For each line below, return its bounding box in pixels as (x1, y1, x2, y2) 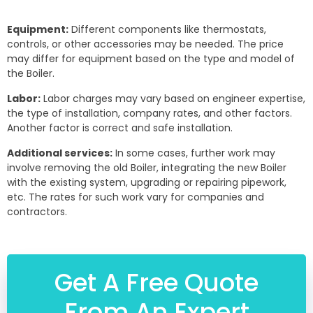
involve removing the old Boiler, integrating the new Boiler (7, 161, 286, 175)
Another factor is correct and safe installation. (7, 121, 233, 136)
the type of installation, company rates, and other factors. (7, 106, 292, 121)
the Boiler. (7, 66, 54, 81)
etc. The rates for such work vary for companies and (7, 190, 264, 205)
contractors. (7, 205, 67, 219)
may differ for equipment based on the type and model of (7, 52, 295, 66)
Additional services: (7, 146, 112, 161)
